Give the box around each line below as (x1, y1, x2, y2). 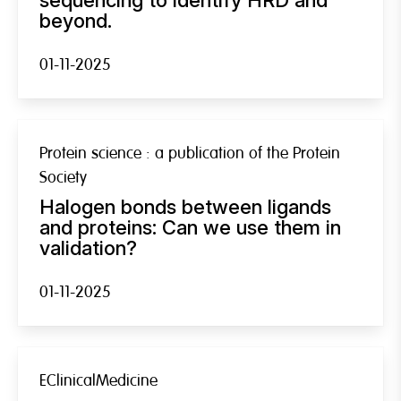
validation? (39, 235, 137, 260)
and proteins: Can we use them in (39, 215, 341, 239)
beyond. (39, 8, 112, 32)
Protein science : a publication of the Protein (39, 142, 340, 164)
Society (39, 166, 87, 188)
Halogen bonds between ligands (39, 194, 331, 218)
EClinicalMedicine (39, 370, 158, 391)
